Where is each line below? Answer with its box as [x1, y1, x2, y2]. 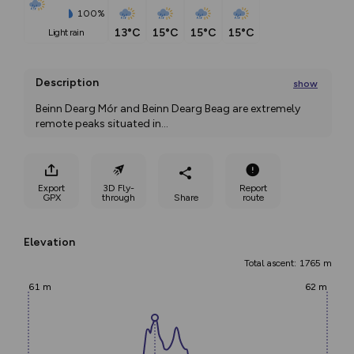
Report [239, 182, 267, 194]
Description [36, 76, 99, 89]
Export [38, 182, 65, 194]
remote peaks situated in [36, 117, 161, 130]
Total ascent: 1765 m [244, 258, 332, 269]
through [102, 191, 135, 203]
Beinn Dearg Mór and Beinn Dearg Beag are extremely [36, 102, 300, 115]
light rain [52, 27, 84, 39]
